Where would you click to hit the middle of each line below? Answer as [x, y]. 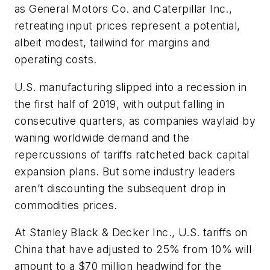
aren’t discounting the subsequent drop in [120, 188]
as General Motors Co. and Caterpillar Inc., [124, 9]
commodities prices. [66, 205]
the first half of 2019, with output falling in [120, 104]
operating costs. [56, 60]
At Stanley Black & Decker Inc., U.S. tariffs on [131, 233]
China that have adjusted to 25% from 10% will [133, 250]
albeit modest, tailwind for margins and [112, 43]
